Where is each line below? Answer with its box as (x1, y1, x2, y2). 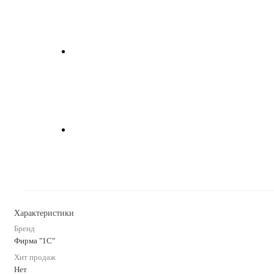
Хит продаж (14, 252, 56, 262)
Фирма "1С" (14, 235, 55, 245)
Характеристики (14, 208, 74, 218)
